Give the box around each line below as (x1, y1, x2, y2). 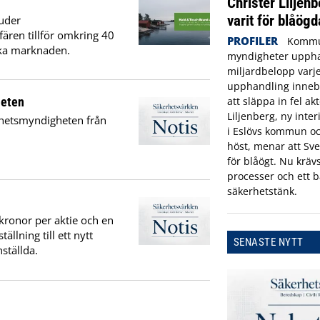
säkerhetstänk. (226, 184, 297, 199)
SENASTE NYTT (233, 236, 304, 249)
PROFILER (226, 34, 278, 49)
